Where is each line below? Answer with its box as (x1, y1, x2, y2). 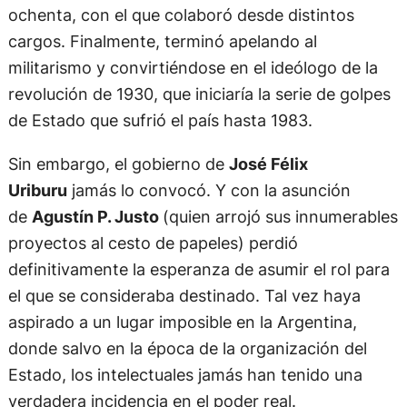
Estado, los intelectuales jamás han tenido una (7, 363, 362, 384)
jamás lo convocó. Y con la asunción (66, 179, 351, 200)
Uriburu (7, 179, 67, 200)
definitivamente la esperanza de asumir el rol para (7, 258, 390, 279)
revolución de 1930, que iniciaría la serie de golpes (7, 84, 391, 104)
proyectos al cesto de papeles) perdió (7, 232, 298, 253)
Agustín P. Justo (31, 205, 163, 226)
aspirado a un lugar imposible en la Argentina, (7, 311, 357, 332)
